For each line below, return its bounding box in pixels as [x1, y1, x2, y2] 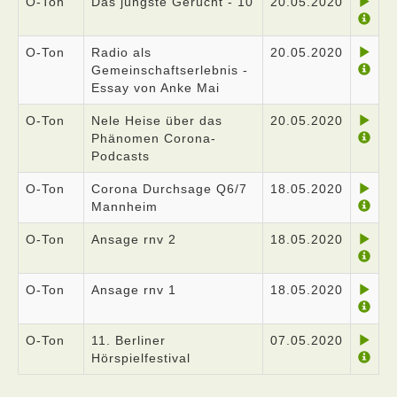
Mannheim [91, 199, 158, 214]
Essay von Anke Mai [91, 81, 220, 95]
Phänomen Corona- [91, 131, 216, 145]
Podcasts [91, 149, 150, 163]
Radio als [91, 45, 152, 59]
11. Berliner [91, 333, 166, 347]
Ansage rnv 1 [91, 283, 176, 297]
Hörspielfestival [91, 351, 191, 365]
